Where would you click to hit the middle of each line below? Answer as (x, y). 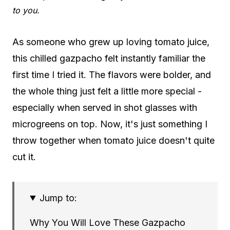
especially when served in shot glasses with (105, 107)
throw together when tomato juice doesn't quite (113, 140)
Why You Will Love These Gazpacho (108, 222)
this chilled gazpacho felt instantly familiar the (109, 58)
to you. (26, 10)
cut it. (24, 157)
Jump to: (59, 198)
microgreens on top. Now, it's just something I (110, 124)
